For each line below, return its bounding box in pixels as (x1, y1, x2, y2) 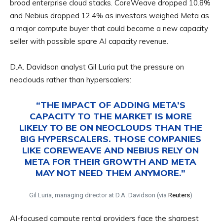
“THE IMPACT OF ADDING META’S (36, 99, 185, 111)
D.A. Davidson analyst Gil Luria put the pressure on (10, 62, 184, 72)
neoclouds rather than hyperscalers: (10, 75, 131, 85)
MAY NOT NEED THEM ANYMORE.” (36, 167, 185, 179)
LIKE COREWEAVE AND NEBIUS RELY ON (22, 145, 199, 156)
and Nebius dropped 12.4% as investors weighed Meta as (10, 11, 209, 21)
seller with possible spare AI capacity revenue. (10, 37, 168, 46)
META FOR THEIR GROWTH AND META (25, 156, 196, 168)
